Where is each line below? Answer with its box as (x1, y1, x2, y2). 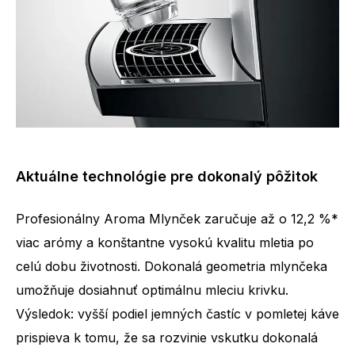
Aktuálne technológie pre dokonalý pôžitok (16, 167, 318, 185)
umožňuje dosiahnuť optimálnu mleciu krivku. (16, 281, 288, 298)
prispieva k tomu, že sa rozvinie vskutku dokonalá (16, 329, 318, 345)
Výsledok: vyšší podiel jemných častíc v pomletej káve (16, 305, 339, 322)
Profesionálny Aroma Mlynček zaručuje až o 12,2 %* (16, 210, 338, 227)
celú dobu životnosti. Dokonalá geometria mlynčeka (16, 258, 327, 274)
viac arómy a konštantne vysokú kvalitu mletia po (16, 234, 314, 250)
